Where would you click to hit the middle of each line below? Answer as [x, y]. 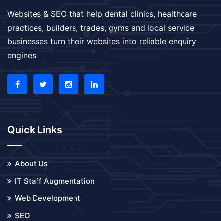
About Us [31, 163]
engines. [23, 55]
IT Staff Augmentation [55, 181]
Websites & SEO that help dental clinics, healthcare [102, 14]
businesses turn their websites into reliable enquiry [102, 41]
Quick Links [35, 129]
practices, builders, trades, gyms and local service [101, 27]
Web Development [48, 198]
